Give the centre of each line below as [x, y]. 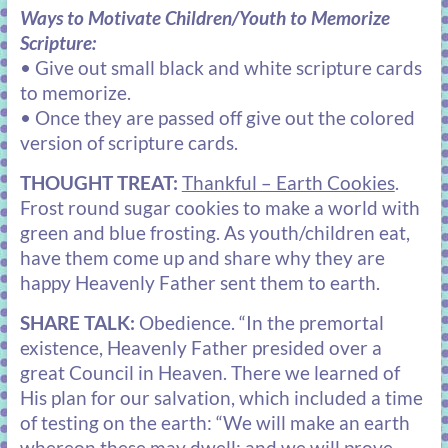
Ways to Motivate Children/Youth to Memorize [204, 18]
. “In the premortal [307, 323]
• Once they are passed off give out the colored [217, 118]
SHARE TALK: [77, 323]
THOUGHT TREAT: [100, 183]
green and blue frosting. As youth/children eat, [214, 233]
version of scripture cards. [128, 143]
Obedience [184, 323]
